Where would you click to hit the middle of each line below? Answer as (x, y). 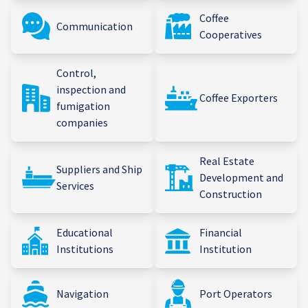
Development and (241, 177)
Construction (231, 194)
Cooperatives (231, 34)
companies (82, 122)
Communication (95, 26)
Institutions (85, 249)
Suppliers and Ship (99, 169)
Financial (221, 232)
